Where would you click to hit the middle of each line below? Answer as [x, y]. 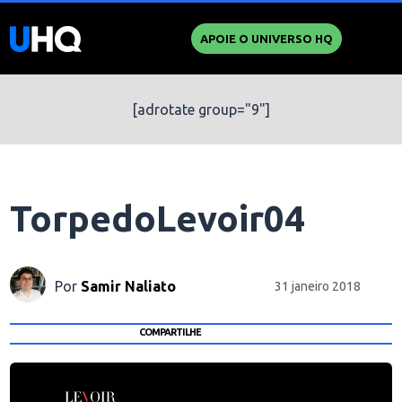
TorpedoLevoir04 [158, 218]
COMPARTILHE [170, 332]
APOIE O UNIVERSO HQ [266, 39]
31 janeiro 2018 [318, 286]
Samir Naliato [129, 286]
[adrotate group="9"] [201, 109]
